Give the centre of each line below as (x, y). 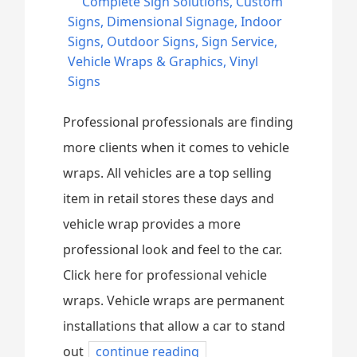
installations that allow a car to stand (175, 326)
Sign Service (238, 41)
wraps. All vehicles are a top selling (168, 173)
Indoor (262, 22)
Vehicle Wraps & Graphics (146, 61)
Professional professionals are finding (178, 122)
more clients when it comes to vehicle (177, 147)
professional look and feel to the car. (173, 249)
